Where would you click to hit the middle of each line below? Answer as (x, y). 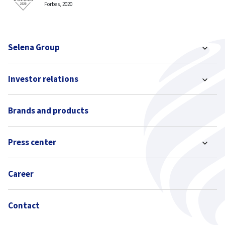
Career (21, 174)
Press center (32, 142)
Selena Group (34, 47)
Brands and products (48, 110)
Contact (24, 205)
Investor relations (43, 79)
